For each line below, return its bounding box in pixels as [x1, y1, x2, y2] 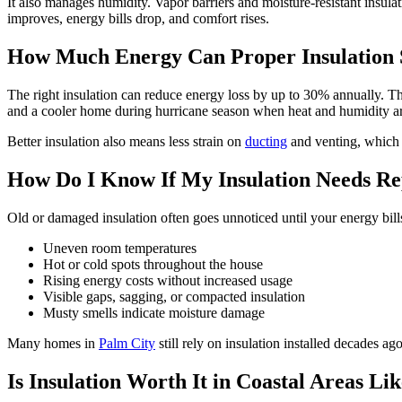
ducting [245, 134, 287, 150]
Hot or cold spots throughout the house [43, 256, 263, 272]
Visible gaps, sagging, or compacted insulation [43, 288, 305, 304]
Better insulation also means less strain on [7, 134, 245, 150]
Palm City [99, 335, 155, 351]
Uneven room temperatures [43, 240, 197, 256]
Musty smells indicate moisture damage [43, 304, 265, 320]
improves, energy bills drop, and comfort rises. [7, 11, 269, 27]
